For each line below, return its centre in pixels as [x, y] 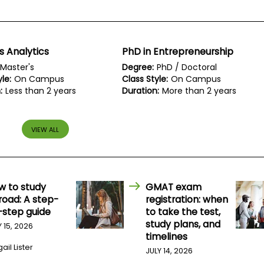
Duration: [141, 91]
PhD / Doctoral [187, 67]
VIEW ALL [45, 129]
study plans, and [183, 225]
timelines [167, 237]
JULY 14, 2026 [169, 251]
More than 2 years [199, 91]
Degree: [138, 67]
